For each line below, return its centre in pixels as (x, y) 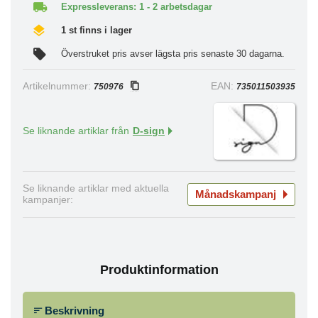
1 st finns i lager (97, 30)
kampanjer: (48, 199)
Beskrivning (73, 310)
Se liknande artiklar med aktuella (96, 188)
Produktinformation (159, 269)
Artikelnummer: (58, 86)
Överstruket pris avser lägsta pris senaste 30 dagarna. (173, 53)
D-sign (149, 131)
